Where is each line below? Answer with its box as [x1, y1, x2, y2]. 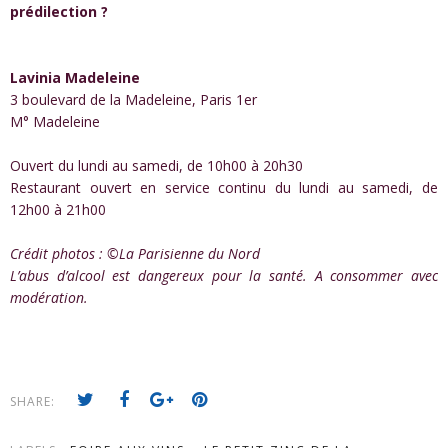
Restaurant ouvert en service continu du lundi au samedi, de [10, 177, 438, 197]
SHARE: [10, 392, 59, 410]
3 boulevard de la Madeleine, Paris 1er [10, 89, 257, 109]
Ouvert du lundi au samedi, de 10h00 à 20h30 [10, 155, 303, 175]
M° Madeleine [10, 111, 100, 131]
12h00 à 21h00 [10, 199, 106, 219]
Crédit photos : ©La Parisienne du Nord [10, 243, 260, 263]
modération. [10, 287, 88, 307]
